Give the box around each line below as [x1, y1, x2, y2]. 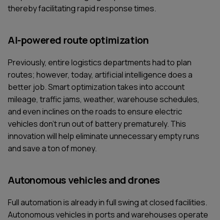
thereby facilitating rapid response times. [8, 3, 156, 14]
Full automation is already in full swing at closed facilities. [8, 196, 207, 208]
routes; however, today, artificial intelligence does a [8, 69, 192, 81]
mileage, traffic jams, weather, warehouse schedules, [8, 94, 199, 105]
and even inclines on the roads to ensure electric [8, 106, 182, 117]
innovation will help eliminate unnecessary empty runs [8, 131, 199, 142]
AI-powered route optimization [8, 33, 149, 47]
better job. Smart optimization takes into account [8, 82, 185, 93]
